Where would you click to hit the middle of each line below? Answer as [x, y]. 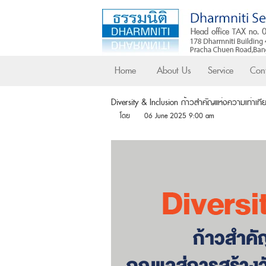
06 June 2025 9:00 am [179, 116]
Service [221, 71]
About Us [174, 71]
